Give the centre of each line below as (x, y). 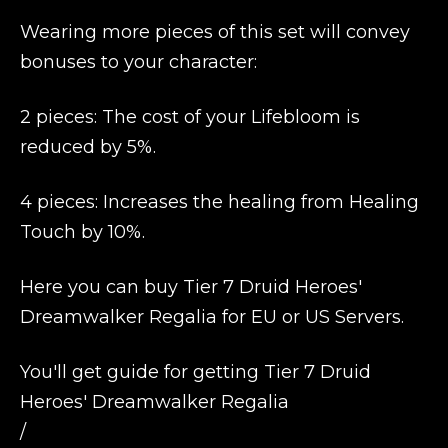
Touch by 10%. (82, 232)
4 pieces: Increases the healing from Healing (219, 202)
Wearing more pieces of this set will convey (215, 32)
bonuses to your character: (138, 62)
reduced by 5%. (88, 147)
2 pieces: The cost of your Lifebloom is (190, 117)
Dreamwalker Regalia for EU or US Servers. (212, 317)
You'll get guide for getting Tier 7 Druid (195, 372)
